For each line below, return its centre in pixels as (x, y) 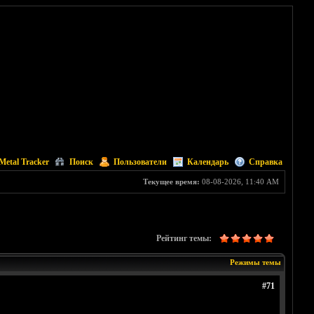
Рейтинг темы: (184, 238)
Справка (265, 162)
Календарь (207, 162)
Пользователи (140, 162)
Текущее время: (171, 182)
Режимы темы (255, 262)
